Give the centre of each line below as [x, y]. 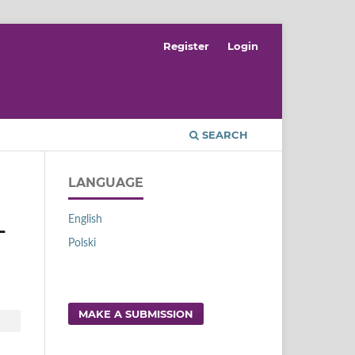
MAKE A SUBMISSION [136, 313]
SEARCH [223, 134]
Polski [82, 243]
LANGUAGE [106, 182]
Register [187, 46]
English [85, 219]
